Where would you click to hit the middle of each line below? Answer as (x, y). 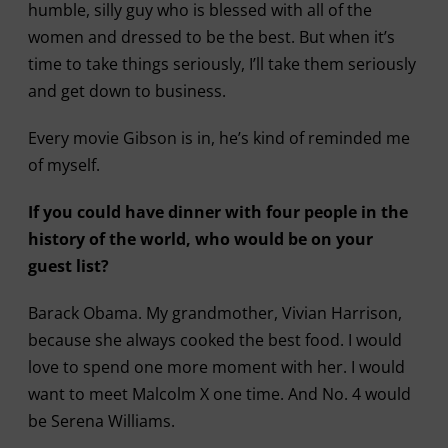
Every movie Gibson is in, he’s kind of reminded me (218, 138)
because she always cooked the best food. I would (214, 340)
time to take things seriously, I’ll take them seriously (221, 64)
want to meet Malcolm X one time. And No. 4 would (219, 394)
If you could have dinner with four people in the (217, 212)
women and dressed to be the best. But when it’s (211, 37)
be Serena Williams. (101, 421)
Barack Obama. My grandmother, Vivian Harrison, (214, 313)
